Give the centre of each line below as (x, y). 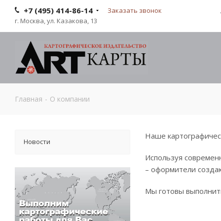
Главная (29, 99)
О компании (70, 99)
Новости (37, 142)
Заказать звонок (135, 10)
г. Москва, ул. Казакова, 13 (56, 21)
